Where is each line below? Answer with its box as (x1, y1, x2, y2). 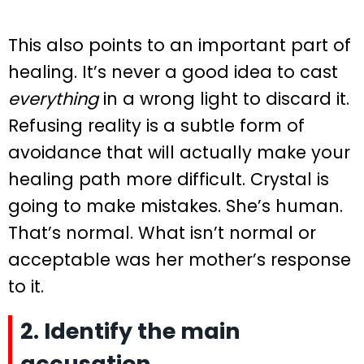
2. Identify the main (20, 315, 240, 346)
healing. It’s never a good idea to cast (8, 60, 338, 84)
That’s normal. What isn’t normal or (8, 221, 316, 245)
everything (8, 87, 98, 111)
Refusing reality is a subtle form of (8, 114, 305, 138)
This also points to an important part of (8, 33, 351, 58)
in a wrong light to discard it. (98, 87, 349, 111)
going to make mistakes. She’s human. (8, 194, 343, 219)
